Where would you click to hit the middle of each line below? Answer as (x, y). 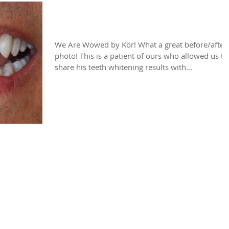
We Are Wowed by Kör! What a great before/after (141, 44)
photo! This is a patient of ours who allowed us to (141, 56)
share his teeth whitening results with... (123, 67)
